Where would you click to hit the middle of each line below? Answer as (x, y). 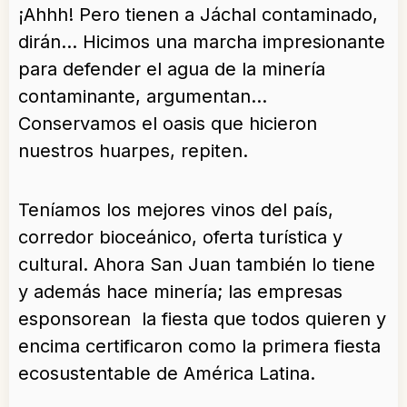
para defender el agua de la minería (172, 69)
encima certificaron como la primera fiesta (199, 346)
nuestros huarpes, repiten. (133, 150)
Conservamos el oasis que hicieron (168, 123)
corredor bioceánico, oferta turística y (180, 237)
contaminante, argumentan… (143, 96)
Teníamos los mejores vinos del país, (176, 209)
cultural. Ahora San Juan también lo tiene (197, 264)
